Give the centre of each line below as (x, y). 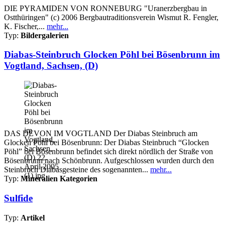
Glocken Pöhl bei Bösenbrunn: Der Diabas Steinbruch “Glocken (106, 143)
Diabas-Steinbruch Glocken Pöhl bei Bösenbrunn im (112, 55)
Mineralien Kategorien (59, 179)
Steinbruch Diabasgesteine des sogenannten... (77, 170)
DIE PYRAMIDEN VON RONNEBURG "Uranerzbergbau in (105, 8)
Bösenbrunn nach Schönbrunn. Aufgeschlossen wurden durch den (109, 161)
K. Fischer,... (25, 26)
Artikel (33, 217)
